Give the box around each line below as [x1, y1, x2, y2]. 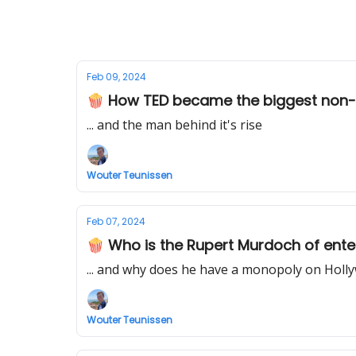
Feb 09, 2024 [87, 70, 146, 83]
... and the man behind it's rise [87, 116, 262, 133]
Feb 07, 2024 [87, 215, 145, 228]
